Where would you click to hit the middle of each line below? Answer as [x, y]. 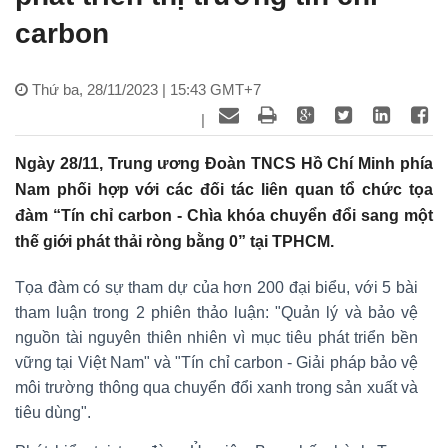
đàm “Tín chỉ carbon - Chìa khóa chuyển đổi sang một [224, 215]
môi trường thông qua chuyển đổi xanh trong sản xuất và [216, 387]
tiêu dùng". [53, 412]
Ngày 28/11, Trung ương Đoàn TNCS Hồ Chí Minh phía [224, 163]
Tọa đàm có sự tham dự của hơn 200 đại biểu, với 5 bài [216, 287]
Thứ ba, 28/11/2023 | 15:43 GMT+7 [146, 89]
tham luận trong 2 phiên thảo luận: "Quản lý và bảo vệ [216, 312]
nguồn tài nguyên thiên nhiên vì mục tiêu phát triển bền [216, 337]
